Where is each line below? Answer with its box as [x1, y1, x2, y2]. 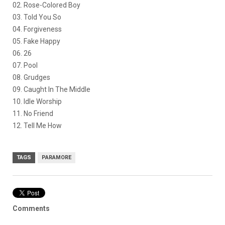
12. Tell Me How [13, 121, 62, 130]
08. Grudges [13, 73, 50, 81]
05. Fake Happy [13, 37, 60, 45]
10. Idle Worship [13, 97, 62, 105]
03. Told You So [13, 13, 61, 21]
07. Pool [13, 61, 38, 69]
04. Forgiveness [13, 25, 62, 33]
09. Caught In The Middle [13, 85, 90, 93]
